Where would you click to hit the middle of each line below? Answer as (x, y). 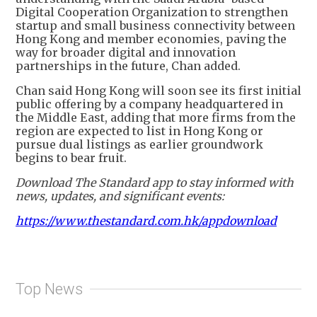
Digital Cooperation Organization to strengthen (152, 12)
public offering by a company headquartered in (149, 104)
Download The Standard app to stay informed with (155, 183)
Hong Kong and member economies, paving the (151, 39)
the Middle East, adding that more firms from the (156, 118)
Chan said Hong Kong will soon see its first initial (158, 91)
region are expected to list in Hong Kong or (139, 131)
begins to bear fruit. (71, 158)
